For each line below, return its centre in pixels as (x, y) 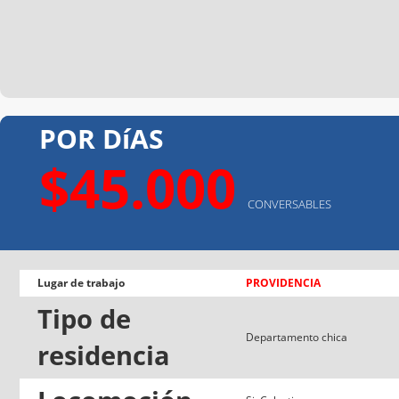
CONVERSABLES (289, 204)
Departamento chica (297, 337)
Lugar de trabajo (81, 282)
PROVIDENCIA (283, 282)
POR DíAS (102, 138)
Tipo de (84, 318)
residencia (104, 355)
